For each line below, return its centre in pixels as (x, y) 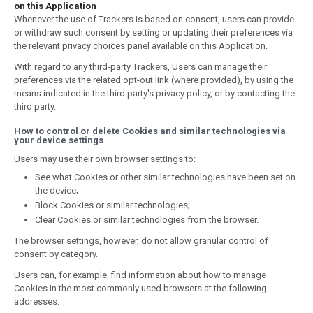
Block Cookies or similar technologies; (112, 205)
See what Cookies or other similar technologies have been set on (165, 177)
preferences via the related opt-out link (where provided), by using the (154, 80)
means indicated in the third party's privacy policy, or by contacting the (154, 93)
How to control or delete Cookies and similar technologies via (150, 131)
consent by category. (56, 254)
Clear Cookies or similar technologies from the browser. (147, 220)
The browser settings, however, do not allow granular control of (141, 241)
